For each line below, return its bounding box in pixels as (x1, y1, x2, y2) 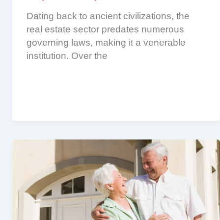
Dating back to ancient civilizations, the (26, 10, 190, 21)
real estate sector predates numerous (26, 24, 184, 34)
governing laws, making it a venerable (26, 37, 186, 48)
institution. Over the (26, 50, 108, 61)
